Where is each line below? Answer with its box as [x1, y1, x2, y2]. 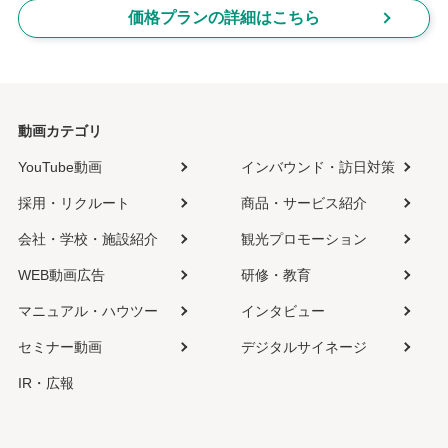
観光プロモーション [240, 230, 367, 247]
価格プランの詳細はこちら [128, 9, 320, 27]
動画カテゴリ [17, 122, 102, 139]
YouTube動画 [17, 158, 102, 175]
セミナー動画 [17, 338, 102, 355]
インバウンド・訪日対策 [240, 158, 395, 175]
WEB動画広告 [17, 266, 105, 283]
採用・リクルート [17, 194, 130, 211]
